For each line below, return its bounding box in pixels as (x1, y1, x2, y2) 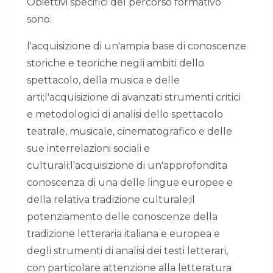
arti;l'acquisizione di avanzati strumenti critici (27, 91, 241, 104)
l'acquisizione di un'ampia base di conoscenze (27, 40, 246, 52)
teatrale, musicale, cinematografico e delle (27, 126, 232, 138)
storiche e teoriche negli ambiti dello (27, 57, 204, 69)
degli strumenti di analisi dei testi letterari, (27, 245, 228, 257)
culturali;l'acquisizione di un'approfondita (27, 160, 227, 172)
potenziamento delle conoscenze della (27, 211, 218, 223)
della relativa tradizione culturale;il (27, 194, 195, 206)
